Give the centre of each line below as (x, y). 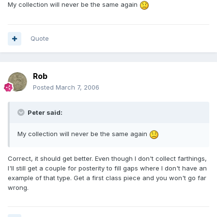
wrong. (18, 187)
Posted (44, 87)
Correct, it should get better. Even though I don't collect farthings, (107, 158)
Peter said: (44, 113)
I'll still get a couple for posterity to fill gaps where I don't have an (107, 168)
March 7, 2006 (77, 87)
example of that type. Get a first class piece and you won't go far (107, 178)
